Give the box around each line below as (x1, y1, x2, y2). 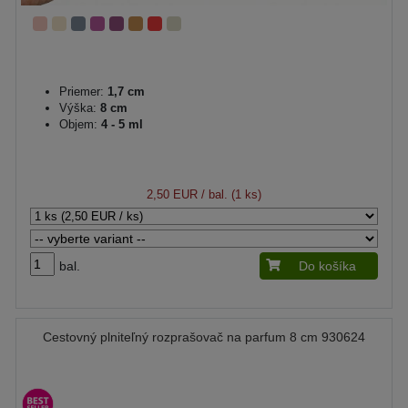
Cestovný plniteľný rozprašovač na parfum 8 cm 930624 (43, 329, 365, 344)
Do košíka (299, 258, 356, 273)
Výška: (59, 100, 97, 115)
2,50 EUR (147, 187, 198, 201)
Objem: (59, 117, 97, 131)
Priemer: (59, 84, 104, 98)
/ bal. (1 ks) (198, 187, 261, 201)
